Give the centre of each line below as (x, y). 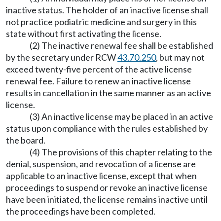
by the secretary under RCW (62, 57)
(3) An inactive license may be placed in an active (121, 116)
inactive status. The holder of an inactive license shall (107, 10)
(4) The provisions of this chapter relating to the (121, 152)
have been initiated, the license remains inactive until (107, 199)
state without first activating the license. (84, 34)
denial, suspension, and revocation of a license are (101, 164)
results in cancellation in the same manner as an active (109, 93)
